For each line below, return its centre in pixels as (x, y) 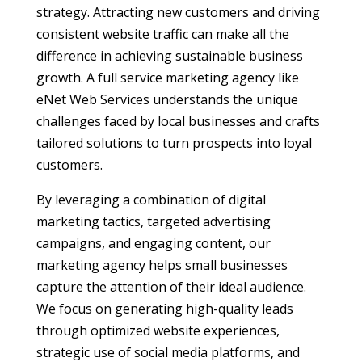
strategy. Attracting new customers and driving (178, 13)
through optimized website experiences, (158, 331)
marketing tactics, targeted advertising (153, 222)
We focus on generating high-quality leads (164, 309)
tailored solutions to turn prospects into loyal (174, 143)
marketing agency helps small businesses (162, 265)
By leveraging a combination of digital (151, 200)
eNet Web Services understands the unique (167, 100)
